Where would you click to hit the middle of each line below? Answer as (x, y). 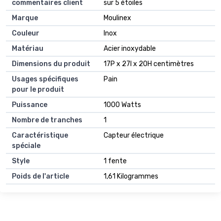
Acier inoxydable (130, 48)
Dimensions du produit (51, 64)
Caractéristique (40, 135)
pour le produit (38, 89)
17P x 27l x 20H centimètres (149, 64)
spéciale (26, 146)
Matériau (28, 48)
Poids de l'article (40, 176)
